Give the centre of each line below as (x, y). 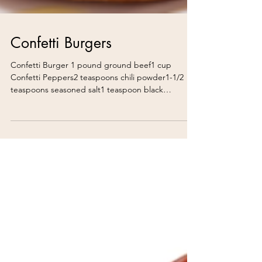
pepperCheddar (41, 167)
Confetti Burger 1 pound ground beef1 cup (91, 130)
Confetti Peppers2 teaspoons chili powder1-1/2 (97, 142)
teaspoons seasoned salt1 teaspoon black (87, 155)
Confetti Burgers (61, 108)
